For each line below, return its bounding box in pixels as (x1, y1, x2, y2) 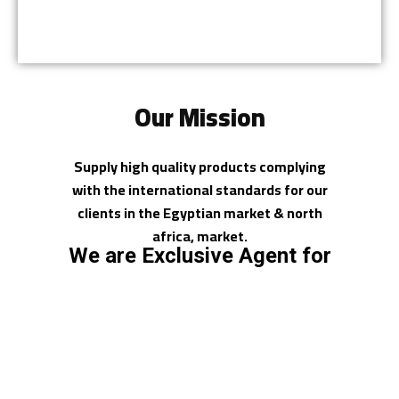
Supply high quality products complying (73, 153, 326, 181)
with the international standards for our (71, 176, 328, 204)
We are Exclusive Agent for (68, 243, 331, 269)
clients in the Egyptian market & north (77, 199, 322, 227)
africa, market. (151, 223, 248, 250)
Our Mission (134, 94, 265, 142)
